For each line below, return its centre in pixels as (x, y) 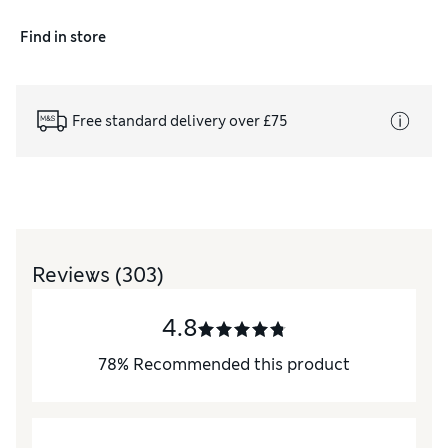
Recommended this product (241, 365)
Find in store (63, 36)
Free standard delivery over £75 (180, 120)
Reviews (73, 275)
